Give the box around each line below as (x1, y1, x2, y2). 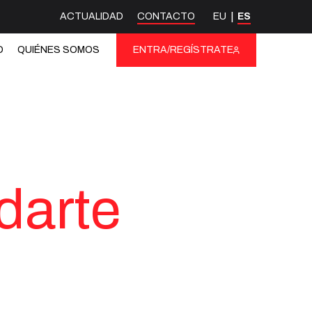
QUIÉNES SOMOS (17, 45, 100, 55)
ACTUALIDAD (60, 11, 123, 22)
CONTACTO (137, 11, 195, 22)
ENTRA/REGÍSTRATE (133, 45, 233, 55)
